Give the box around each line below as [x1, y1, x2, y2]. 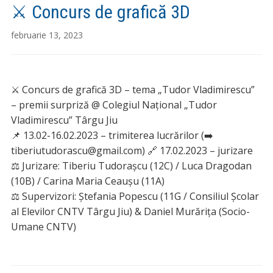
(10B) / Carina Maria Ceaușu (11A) [10, 174, 165, 188]
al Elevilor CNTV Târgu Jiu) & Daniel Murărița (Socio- [10, 204, 250, 218]
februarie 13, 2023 [10, 29, 83, 41]
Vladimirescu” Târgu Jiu [10, 113, 118, 127]
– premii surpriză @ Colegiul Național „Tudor [10, 97, 217, 112]
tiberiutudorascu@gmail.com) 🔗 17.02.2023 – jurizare [10, 143, 253, 157]
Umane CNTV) [10, 219, 76, 233]
